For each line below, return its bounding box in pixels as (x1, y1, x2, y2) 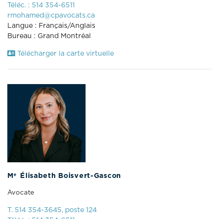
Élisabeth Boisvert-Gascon (18, 172, 121, 179)
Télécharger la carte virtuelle (15, 50, 114, 57)
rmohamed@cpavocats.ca (7, 12, 95, 19)
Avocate (7, 189, 34, 196)
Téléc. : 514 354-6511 (7, 1, 75, 9)
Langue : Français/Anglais (7, 22, 95, 29)
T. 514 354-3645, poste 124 (7, 206, 97, 214)
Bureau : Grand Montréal (7, 32, 91, 40)
